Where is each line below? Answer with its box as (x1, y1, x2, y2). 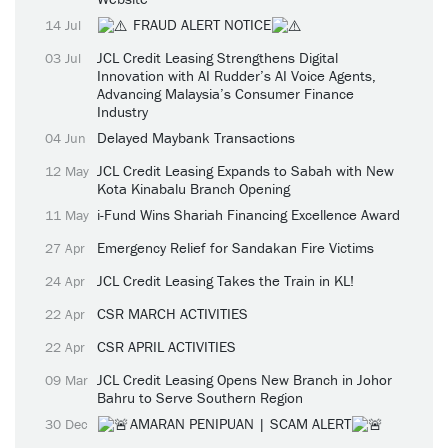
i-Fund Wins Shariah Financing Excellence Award (97, 204, 400, 224)
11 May (45, 205, 89, 224)
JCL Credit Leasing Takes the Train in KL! (97, 270, 354, 290)
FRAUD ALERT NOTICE (129, 14, 272, 34)
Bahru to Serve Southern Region (97, 387, 303, 407)
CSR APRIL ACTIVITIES (97, 336, 236, 356)
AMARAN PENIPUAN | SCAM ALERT (130, 413, 352, 433)
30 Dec (45, 414, 88, 433)
